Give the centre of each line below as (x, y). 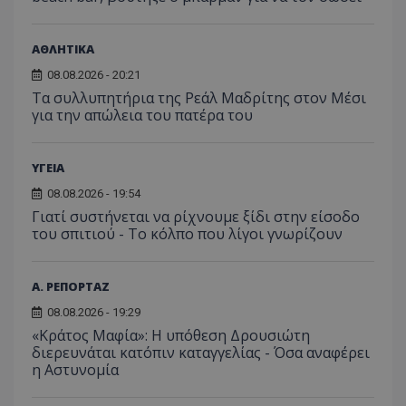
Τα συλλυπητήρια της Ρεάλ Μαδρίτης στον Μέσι (199, 97)
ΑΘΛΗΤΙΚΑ (63, 48)
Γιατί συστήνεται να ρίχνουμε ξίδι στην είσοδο (196, 216)
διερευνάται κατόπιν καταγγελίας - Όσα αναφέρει (201, 352)
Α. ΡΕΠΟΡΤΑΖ (71, 286)
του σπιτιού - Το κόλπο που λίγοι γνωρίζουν (187, 233)
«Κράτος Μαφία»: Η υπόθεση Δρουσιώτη (171, 335)
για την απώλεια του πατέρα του (142, 115)
